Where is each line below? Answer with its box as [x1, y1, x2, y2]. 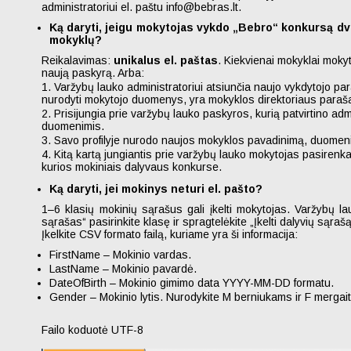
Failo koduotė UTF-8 [42, 324, 143, 336]
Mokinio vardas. [113, 248, 191, 261]
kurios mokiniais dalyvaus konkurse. [42, 161, 222, 173]
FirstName [49, 248, 100, 261]
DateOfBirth [49, 277, 107, 289]
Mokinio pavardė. [112, 262, 197, 275]
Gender [49, 291, 87, 303]
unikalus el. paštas [114, 54, 218, 67]
